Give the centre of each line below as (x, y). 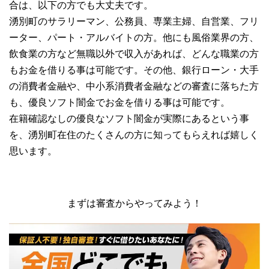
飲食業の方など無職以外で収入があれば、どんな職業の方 (134, 53)
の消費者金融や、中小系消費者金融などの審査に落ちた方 (134, 86)
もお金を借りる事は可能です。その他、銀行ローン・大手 (134, 70)
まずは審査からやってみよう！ (134, 203)
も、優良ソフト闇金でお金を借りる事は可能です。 (119, 102)
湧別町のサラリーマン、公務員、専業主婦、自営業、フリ (134, 21)
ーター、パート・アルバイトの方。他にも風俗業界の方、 (134, 37)
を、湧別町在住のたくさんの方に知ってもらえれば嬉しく (134, 134)
